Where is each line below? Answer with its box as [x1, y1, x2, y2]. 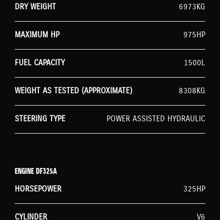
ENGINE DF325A [15, 166, 57, 177]
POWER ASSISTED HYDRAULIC [107, 114, 205, 125]
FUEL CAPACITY [15, 58, 65, 69]
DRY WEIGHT [15, 2, 56, 13]
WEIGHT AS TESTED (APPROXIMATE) [15, 86, 132, 97]
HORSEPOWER [15, 184, 61, 195]
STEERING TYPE [15, 114, 65, 125]
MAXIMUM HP [15, 30, 59, 41]
